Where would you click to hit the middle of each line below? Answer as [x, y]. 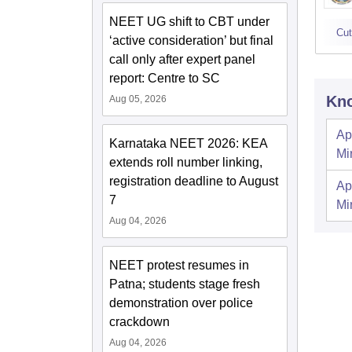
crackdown [139, 321]
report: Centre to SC [165, 78]
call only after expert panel [182, 59]
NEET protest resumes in [179, 265]
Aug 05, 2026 [138, 99]
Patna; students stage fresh [185, 284]
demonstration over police [181, 302]
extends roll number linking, [186, 162]
